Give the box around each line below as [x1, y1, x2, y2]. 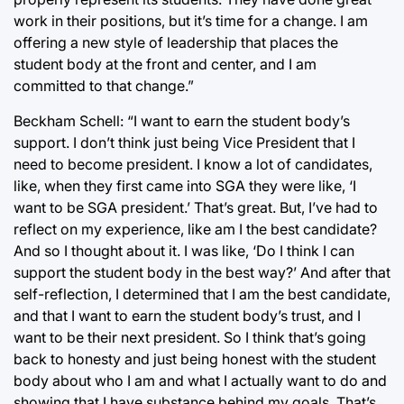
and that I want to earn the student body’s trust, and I [14, 307, 361, 325]
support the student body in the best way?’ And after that [14, 263, 390, 281]
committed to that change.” [14, 77, 194, 95]
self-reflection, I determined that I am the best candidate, [14, 285, 390, 303]
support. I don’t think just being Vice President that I [14, 133, 355, 151]
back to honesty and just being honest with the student [14, 350, 376, 368]
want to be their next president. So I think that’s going [14, 328, 366, 346]
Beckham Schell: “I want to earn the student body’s [14, 112, 350, 130]
